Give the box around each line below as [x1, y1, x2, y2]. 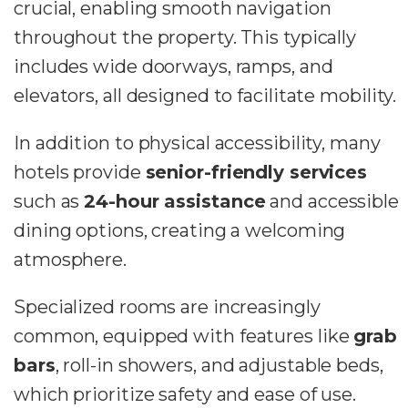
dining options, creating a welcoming [14, 219, 346, 241]
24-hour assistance [84, 189, 266, 212]
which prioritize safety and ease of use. [14, 382, 356, 405]
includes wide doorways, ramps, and [14, 55, 333, 77]
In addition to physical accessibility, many [14, 131, 381, 154]
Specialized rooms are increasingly [14, 295, 321, 318]
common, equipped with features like [14, 324, 354, 347]
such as [14, 189, 85, 212]
